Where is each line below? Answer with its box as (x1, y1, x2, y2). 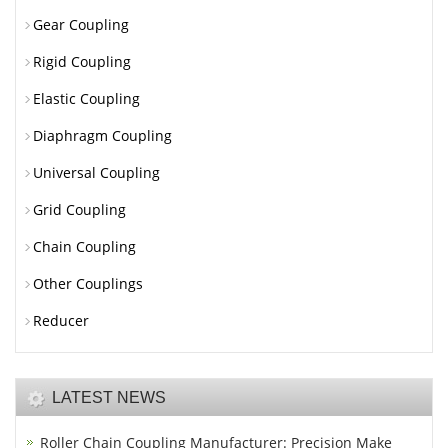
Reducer (33, 311, 89, 331)
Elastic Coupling (33, 89, 140, 109)
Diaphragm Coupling (33, 126, 172, 146)
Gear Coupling (33, 15, 129, 35)
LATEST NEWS (52, 389, 166, 407)
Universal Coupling (33, 163, 160, 183)
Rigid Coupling (33, 52, 131, 72)
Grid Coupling (33, 200, 126, 220)
